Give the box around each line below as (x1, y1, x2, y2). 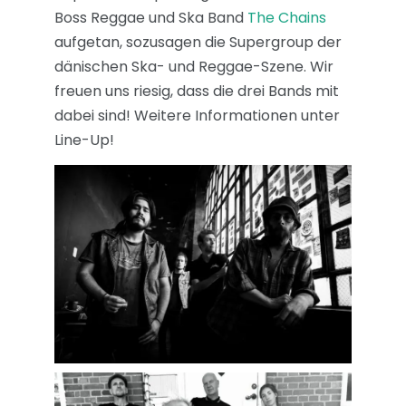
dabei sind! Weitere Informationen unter (54, 105, 340, 126)
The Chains (247, 7, 326, 28)
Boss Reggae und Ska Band (54, 7, 247, 28)
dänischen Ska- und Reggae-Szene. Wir (54, 56, 333, 77)
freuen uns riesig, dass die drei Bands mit (54, 81, 339, 101)
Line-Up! (54, 130, 114, 150)
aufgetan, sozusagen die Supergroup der (54, 32, 342, 53)
